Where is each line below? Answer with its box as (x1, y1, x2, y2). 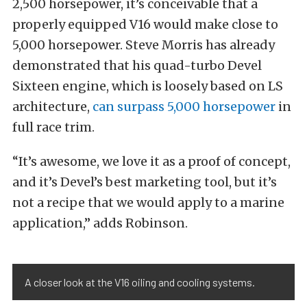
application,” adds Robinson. (12, 214, 188, 231)
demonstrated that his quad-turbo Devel (12, 57, 262, 73)
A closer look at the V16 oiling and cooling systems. (25, 275, 255, 288)
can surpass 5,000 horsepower (93, 98, 275, 114)
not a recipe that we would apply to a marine (12, 194, 284, 210)
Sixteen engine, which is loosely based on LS (12, 77, 283, 94)
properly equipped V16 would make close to (12, 16, 278, 32)
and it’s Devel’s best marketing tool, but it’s (12, 173, 277, 190)
